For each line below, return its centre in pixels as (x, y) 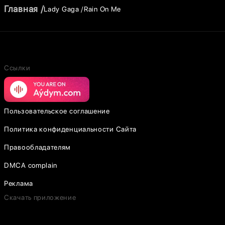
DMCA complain (31, 165)
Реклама (19, 183)
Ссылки (17, 68)
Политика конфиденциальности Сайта (71, 129)
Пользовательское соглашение (57, 111)
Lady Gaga (62, 9)
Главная (21, 9)
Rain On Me (103, 9)
